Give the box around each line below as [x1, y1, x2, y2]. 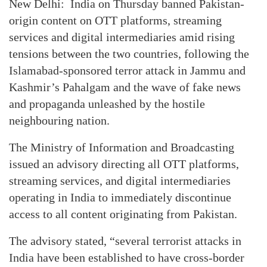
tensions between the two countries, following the [9, 47, 249, 60]
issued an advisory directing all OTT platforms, [9, 157, 239, 170]
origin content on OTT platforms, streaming [9, 14, 222, 27]
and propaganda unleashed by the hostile [9, 97, 205, 110]
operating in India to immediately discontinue [9, 191, 231, 204]
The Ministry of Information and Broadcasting [9, 141, 234, 154]
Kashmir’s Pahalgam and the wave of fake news [9, 80, 241, 94]
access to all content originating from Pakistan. [9, 207, 237, 221]
